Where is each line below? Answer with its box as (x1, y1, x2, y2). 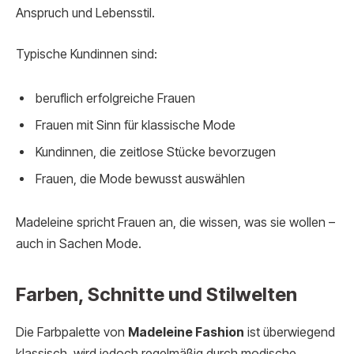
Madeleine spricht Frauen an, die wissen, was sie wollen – (16, 215, 335, 231)
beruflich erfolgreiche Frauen (36, 90, 195, 106)
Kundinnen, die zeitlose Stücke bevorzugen (36, 144, 276, 160)
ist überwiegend (244, 325, 335, 341)
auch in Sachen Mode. (16, 236, 141, 252)
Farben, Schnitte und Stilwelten (16, 282, 297, 306)
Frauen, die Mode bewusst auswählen (36, 171, 245, 186)
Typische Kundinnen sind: (16, 46, 157, 62)
